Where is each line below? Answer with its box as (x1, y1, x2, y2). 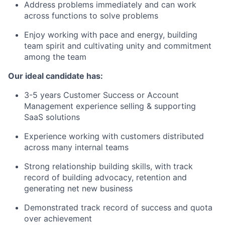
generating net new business (24, 183, 133, 194)
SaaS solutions (24, 112, 80, 123)
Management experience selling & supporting (24, 101, 196, 111)
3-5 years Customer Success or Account (24, 90, 179, 100)
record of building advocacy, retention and (24, 172, 187, 183)
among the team (24, 52, 86, 62)
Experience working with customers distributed (24, 131, 204, 142)
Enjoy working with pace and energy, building (24, 30, 197, 40)
